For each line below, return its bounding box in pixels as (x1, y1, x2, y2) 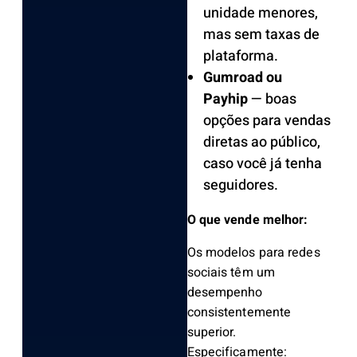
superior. (186, 323, 237, 343)
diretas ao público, (202, 131, 320, 154)
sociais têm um (186, 263, 275, 283)
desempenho (186, 283, 263, 303)
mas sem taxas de (202, 24, 320, 46)
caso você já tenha (202, 153, 322, 175)
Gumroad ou (202, 67, 282, 89)
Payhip (202, 88, 251, 111)
